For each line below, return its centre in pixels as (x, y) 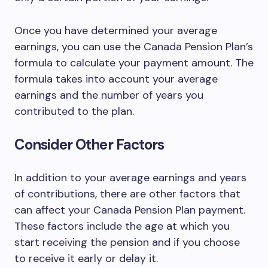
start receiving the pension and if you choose (127, 242)
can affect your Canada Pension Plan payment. (130, 210)
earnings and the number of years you (109, 95)
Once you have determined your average (116, 31)
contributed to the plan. (74, 111)
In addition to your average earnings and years (130, 178)
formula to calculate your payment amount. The (134, 63)
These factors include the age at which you (122, 226)
